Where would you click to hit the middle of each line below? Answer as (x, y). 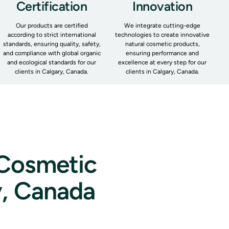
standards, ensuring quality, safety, (52, 44)
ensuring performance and (163, 53)
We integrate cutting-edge (163, 25)
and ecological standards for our (52, 62)
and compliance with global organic (52, 53)
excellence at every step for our (163, 62)
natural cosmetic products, (162, 44)
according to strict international (52, 35)
